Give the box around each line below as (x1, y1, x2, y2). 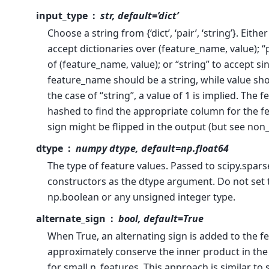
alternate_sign (35, 211, 106, 225)
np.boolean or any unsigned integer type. (47, 190, 235, 204)
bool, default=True (118, 211, 204, 225)
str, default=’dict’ (100, 8, 178, 22)
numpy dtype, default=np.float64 (75, 141, 229, 155)
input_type (35, 8, 88, 22)
